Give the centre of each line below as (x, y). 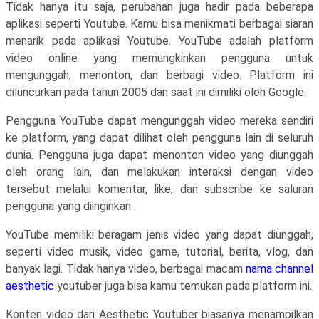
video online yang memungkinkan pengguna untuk (159, 58)
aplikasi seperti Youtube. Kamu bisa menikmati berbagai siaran (159, 24)
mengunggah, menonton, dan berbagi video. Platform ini (159, 75)
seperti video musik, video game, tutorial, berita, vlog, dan (159, 252)
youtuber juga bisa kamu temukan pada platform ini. (183, 286)
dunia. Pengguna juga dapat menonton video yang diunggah (159, 155)
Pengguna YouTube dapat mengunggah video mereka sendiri (159, 121)
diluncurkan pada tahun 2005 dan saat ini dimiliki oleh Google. (156, 92)
